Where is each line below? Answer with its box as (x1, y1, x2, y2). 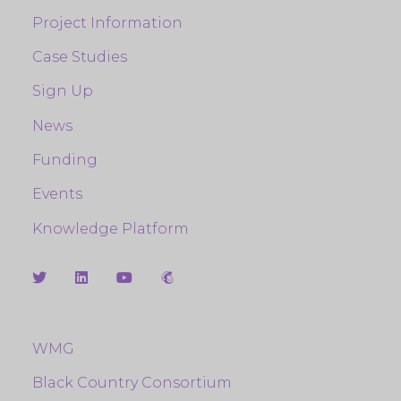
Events (32, 185, 82, 203)
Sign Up (32, 82, 93, 100)
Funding (32, 151, 98, 169)
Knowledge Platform (32, 219, 189, 237)
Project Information (32, 13, 183, 31)
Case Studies (32, 47, 127, 65)
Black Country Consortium (32, 373, 232, 391)
